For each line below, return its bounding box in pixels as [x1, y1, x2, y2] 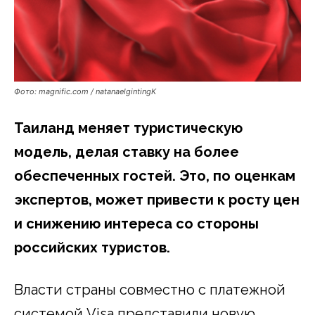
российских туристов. [14, 239, 170, 257]
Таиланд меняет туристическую [14, 120, 243, 137]
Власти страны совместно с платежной [14, 281, 285, 299]
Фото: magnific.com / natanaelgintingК [14, 86, 156, 97]
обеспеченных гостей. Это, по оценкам [14, 167, 295, 185]
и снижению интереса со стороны [14, 215, 259, 233]
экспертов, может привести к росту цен [14, 191, 300, 209]
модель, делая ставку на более [14, 143, 239, 161]
